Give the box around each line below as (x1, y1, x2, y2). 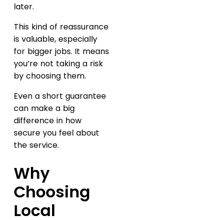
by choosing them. (14, 70, 86, 82)
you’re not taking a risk (14, 57, 103, 69)
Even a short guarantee (14, 90, 106, 102)
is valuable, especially (14, 33, 97, 45)
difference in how (14, 114, 82, 126)
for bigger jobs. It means (14, 45, 109, 57)
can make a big (14, 102, 75, 114)
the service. (14, 139, 59, 151)
